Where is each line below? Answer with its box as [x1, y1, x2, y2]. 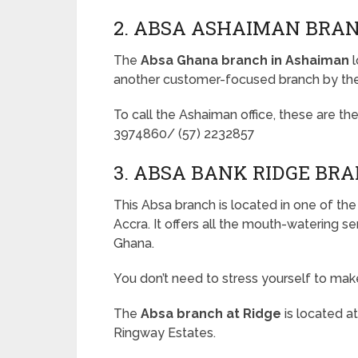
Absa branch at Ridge [141, 306, 281, 321]
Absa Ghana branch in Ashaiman [141, 53, 349, 68]
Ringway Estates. [113, 325, 216, 340]
